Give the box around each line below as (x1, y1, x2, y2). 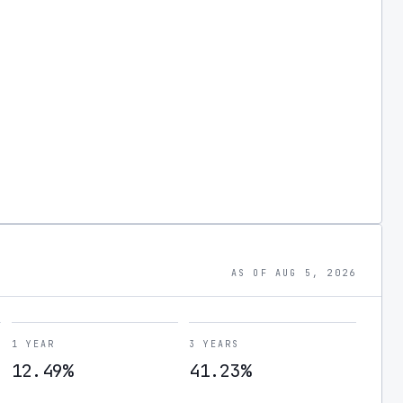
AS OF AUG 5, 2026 (230, 267, 357, 279)
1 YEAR (11, 338, 55, 350)
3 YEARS (189, 338, 240, 350)
